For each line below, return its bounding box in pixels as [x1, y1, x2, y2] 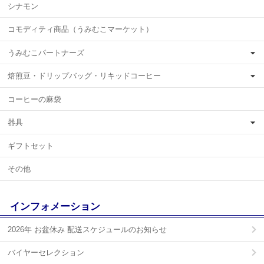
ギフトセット [8, 141, 54, 150]
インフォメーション [9, 200, 100, 212]
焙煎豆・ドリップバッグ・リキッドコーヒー [8, 71, 161, 81]
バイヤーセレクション [8, 248, 84, 258]
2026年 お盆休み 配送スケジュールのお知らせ [8, 225, 167, 234]
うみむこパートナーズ [8, 48, 84, 57]
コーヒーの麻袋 [8, 94, 61, 104]
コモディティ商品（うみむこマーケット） [8, 25, 153, 34]
